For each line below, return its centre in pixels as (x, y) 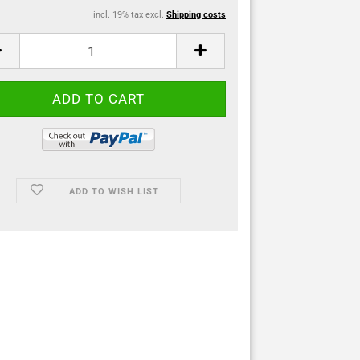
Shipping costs (196, 15)
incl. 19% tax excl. (130, 15)
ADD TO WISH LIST (114, 192)
